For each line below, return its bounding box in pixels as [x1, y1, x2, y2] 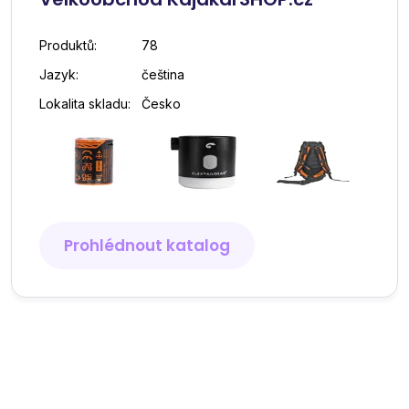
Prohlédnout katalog [64, 235, 230, 257]
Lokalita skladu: [39, 96, 131, 111]
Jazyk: [39, 67, 79, 82]
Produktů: [39, 37, 97, 53]
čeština [142, 67, 184, 82]
